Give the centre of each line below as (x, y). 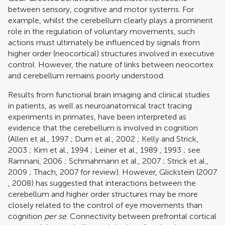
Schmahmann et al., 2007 (115, 161)
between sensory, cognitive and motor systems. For (101, 9)
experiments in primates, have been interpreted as (97, 117)
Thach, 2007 (56, 172)
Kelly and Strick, (170, 139)
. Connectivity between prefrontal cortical (141, 216)
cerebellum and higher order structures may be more (103, 194)
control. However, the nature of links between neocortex (111, 64)
